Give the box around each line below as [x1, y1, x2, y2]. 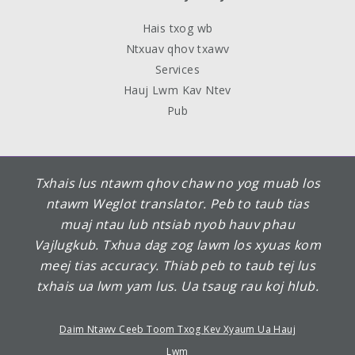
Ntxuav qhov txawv [125, 40, 230, 56]
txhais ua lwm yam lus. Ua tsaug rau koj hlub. [36, 277, 319, 295]
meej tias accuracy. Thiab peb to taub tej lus [40, 256, 315, 274]
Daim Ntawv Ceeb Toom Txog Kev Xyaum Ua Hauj [59, 322, 296, 336]
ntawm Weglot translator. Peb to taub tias [45, 194, 310, 212]
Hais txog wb [142, 20, 213, 36]
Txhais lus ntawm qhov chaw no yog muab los [34, 174, 321, 192]
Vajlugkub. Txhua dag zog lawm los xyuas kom [33, 235, 322, 254]
